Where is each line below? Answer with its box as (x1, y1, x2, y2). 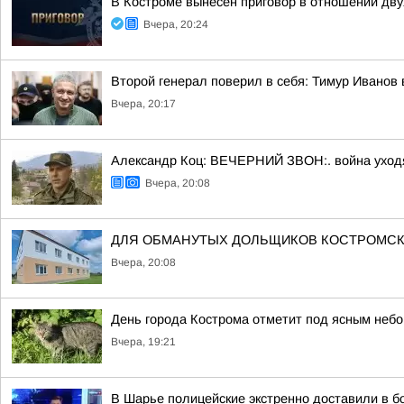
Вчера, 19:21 (111, 335, 176, 348)
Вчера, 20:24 (143, 18, 208, 31)
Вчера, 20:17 (111, 97, 176, 110)
